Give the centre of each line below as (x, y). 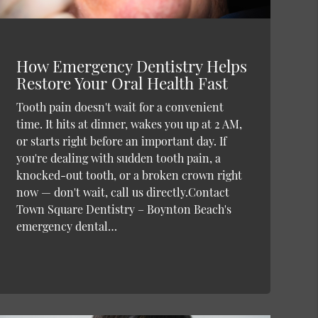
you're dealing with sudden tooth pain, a (118, 158)
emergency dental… (66, 226)
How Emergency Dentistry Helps (131, 66)
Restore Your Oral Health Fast (122, 83)
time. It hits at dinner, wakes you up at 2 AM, (129, 124)
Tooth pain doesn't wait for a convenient (120, 106)
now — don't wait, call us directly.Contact (122, 192)
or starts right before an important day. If (121, 141)
